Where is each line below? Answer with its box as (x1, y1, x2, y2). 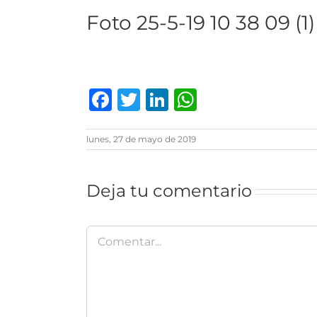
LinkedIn (168, 86, 268, 113)
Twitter (140, 86, 219, 113)
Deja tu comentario (86, 180, 252, 201)
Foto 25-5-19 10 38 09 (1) (86, 11, 315, 35)
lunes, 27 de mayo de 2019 (86, 134, 196, 144)
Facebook (112, 86, 222, 113)
